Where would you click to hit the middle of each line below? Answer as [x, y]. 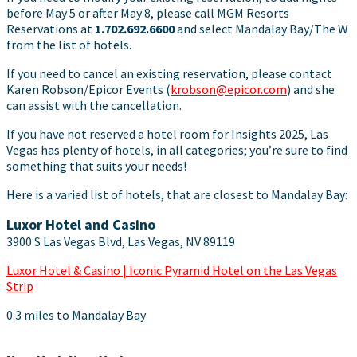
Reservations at [51, 29]
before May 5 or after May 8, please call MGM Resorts [148, 13]
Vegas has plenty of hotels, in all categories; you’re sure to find [177, 150]
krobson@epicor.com [229, 89]
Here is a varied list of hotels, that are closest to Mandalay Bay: [177, 194]
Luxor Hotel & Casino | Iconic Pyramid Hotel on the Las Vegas [172, 270]
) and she [311, 89]
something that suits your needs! [96, 166]
